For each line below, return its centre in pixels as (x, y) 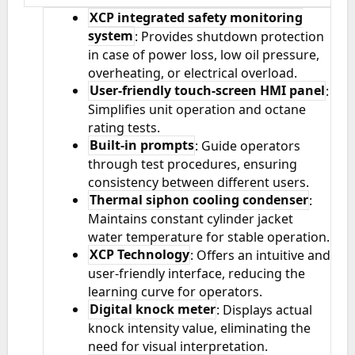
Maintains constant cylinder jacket (191, 218)
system (111, 36)
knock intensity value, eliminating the (200, 328)
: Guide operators (247, 145)
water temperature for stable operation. (209, 237)
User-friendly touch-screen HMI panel (207, 91)
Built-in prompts (141, 145)
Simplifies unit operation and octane (197, 109)
